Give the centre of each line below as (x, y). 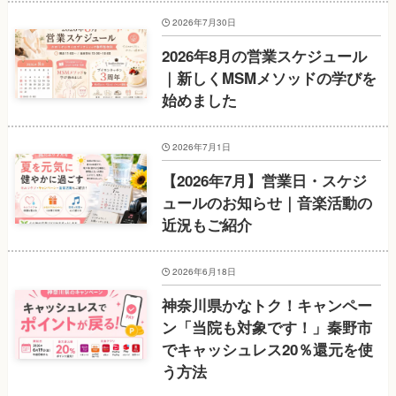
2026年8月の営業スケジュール (264, 55)
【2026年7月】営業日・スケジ (264, 180)
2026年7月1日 (202, 146)
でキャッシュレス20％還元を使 (267, 350)
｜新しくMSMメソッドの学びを (269, 77)
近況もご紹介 (206, 224)
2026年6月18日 (205, 272)
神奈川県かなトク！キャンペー (267, 305)
